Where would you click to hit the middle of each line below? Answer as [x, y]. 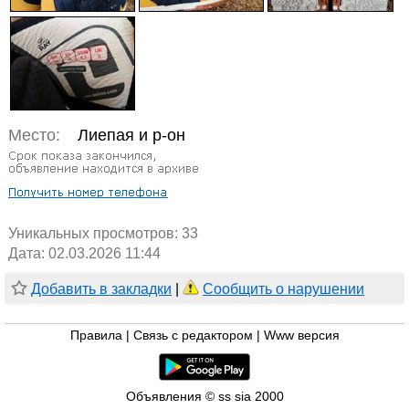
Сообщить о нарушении [283, 289]
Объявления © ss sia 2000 [204, 397]
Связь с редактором [193, 336]
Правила [96, 336]
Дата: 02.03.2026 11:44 [84, 254]
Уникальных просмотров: [95, 234]
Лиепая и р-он [131, 136]
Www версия [301, 336]
